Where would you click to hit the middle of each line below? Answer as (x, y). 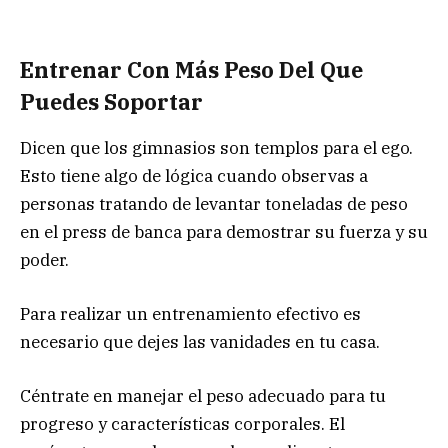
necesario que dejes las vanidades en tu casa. (200, 342)
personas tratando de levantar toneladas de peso (214, 204)
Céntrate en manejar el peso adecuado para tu (203, 396)
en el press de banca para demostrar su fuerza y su (224, 232)
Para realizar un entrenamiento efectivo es (190, 314)
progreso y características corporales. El (182, 424)
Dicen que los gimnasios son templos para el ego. (216, 148)
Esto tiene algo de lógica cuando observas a (194, 176)
